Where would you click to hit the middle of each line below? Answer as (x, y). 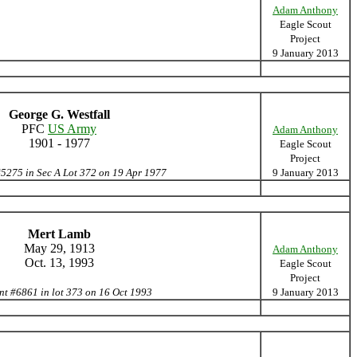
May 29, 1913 (59, 248)
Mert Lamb (59, 234)
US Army (72, 129)
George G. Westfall (59, 114)
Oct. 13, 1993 (59, 263)
